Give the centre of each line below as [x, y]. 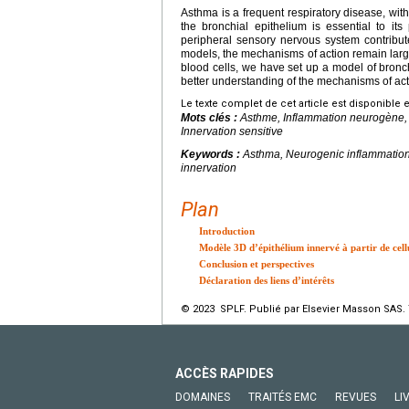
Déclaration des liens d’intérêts [267, 280]
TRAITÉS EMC [283, 397]
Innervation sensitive [232, 131]
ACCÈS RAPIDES [225, 373]
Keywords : [212, 154]
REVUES [356, 397]
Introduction [227, 231]
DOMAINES [203, 397]
